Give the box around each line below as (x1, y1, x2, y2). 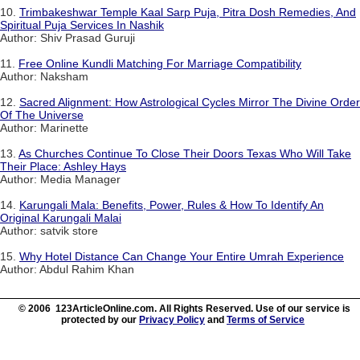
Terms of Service (227, 313, 305, 325)
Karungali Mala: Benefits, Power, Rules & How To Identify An (19, 198, 324, 211)
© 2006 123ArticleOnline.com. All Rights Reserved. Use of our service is (18, 302, 350, 314)
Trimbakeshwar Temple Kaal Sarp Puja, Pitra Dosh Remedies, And (19, 5, 356, 18)
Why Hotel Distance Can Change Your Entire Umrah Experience (19, 249, 344, 263)
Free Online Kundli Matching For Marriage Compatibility (18, 56, 301, 70)
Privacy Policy (139, 313, 205, 325)
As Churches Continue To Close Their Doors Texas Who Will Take (18, 146, 351, 160)
